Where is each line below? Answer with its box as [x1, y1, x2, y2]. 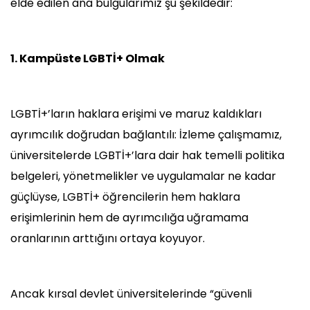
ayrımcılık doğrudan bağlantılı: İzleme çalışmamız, [10, 127, 282, 143]
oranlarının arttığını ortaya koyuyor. [10, 230, 205, 247]
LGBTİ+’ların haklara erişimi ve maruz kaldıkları [10, 106, 262, 122]
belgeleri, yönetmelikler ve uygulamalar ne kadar [10, 168, 276, 185]
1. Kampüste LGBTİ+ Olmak [10, 51, 165, 67]
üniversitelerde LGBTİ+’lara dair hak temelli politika [10, 147, 284, 164]
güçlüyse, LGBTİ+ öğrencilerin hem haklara [10, 189, 240, 206]
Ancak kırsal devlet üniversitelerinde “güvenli [10, 286, 252, 302]
